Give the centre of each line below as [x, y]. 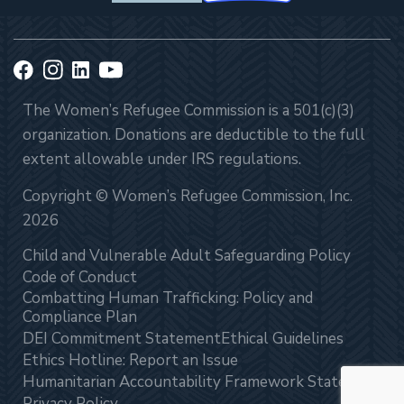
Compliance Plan [80, 317]
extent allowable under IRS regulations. [162, 160]
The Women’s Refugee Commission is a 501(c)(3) [188, 111]
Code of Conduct [80, 278]
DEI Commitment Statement [122, 339]
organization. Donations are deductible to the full [194, 135]
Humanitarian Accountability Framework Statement [203, 382]
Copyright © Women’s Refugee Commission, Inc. [188, 197]
